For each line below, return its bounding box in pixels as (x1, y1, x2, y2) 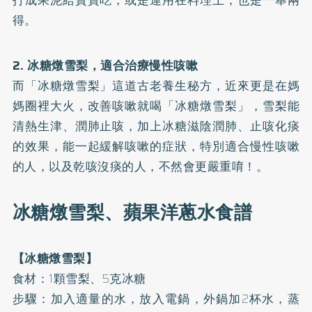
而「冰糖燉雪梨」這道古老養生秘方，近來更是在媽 (12, 77, 300, 95)
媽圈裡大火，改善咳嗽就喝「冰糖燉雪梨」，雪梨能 (12, 97, 300, 115)
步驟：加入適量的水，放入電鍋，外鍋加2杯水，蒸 (12, 290, 300, 308)
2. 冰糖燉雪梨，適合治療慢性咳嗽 (12, 56, 198, 75)
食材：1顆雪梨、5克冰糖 (12, 270, 146, 288)
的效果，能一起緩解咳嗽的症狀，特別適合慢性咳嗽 (12, 137, 300, 155)
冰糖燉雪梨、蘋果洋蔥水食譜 (12, 198, 253, 227)
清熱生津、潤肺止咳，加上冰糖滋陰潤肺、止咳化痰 (12, 117, 300, 135)
